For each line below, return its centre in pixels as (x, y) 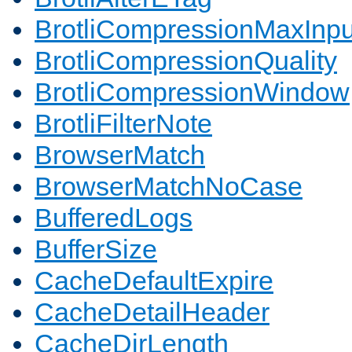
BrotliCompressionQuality (186, 61)
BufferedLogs (114, 218)
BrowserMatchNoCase (169, 187)
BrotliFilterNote (123, 124)
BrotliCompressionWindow (192, 92)
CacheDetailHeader (152, 312)
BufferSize (96, 249)
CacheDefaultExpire (154, 281)
